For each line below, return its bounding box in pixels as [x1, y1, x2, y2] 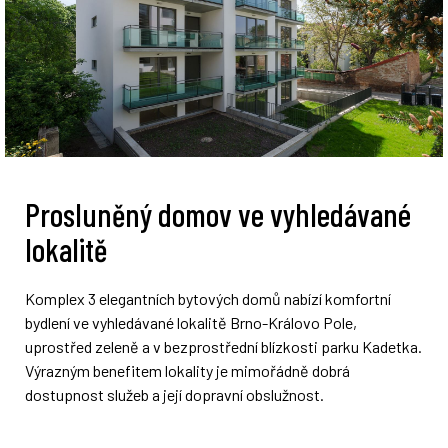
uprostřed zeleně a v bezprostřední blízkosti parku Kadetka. [25, 337, 422, 357]
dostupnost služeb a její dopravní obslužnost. [25, 385, 324, 405]
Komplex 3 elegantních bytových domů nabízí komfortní [25, 289, 391, 309]
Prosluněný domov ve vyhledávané [25, 195, 411, 234]
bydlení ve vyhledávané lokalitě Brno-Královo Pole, [25, 313, 357, 333]
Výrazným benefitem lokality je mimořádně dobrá [25, 361, 350, 381]
